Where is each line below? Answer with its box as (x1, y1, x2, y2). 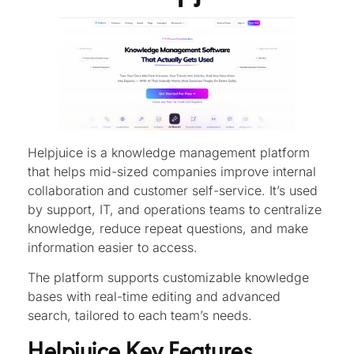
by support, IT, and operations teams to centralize (28, 201, 322, 217)
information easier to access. (28, 239, 201, 255)
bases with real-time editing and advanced (28, 288, 281, 305)
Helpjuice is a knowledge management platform (28, 144, 310, 160)
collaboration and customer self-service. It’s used (28, 182, 318, 198)
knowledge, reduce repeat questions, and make (28, 220, 308, 236)
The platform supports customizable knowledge (28, 269, 309, 286)
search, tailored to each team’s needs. (28, 307, 252, 324)
